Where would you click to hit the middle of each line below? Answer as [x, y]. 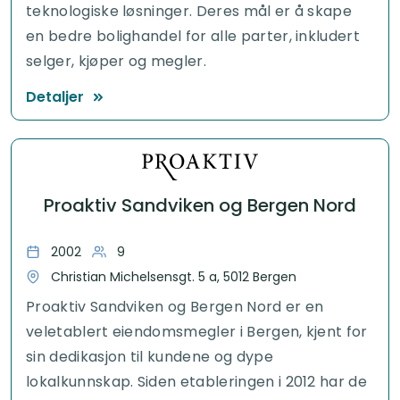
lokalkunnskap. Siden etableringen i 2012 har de [197, 381]
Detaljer [55, 96]
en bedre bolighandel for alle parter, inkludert [193, 36]
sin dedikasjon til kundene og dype [150, 356]
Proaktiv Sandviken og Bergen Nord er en [175, 306]
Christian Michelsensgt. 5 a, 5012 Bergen [174, 276]
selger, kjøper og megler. [117, 61]
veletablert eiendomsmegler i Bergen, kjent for [197, 331]
